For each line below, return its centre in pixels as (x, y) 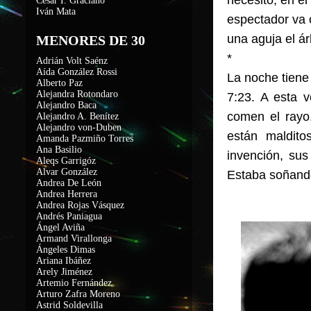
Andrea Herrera (67, 194)
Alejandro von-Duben (79, 127)
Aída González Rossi (77, 72)
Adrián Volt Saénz (72, 61)
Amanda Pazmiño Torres (85, 138)
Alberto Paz (59, 83)
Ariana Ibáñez (64, 261)
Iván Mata (56, 11)
